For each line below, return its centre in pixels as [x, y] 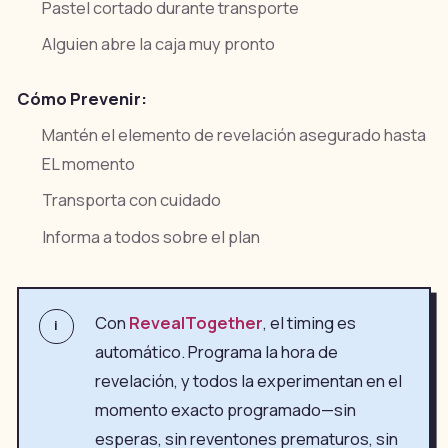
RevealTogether [195, 322]
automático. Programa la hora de [216, 351]
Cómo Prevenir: [81, 99]
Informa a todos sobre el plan [151, 236]
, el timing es [309, 322]
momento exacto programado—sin [225, 409]
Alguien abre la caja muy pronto [159, 43]
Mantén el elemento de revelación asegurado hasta [234, 135]
